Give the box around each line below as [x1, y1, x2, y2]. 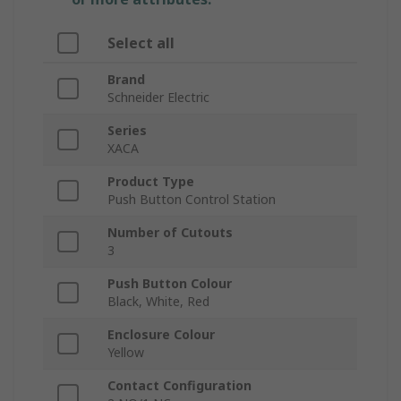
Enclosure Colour [107, 326, 215, 344]
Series [107, 122, 147, 140]
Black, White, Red [107, 293, 209, 311]
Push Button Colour [107, 275, 232, 293]
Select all [107, 33, 175, 54]
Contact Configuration [107, 377, 252, 395]
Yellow [107, 344, 144, 362]
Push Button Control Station [107, 191, 276, 209]
